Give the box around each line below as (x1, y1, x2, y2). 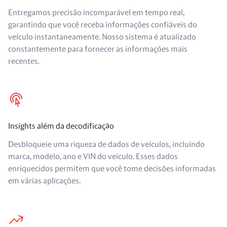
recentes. (8, 57, 40, 65)
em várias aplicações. (8, 177, 81, 185)
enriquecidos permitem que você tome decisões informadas (8, 165, 216, 173)
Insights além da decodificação (8, 122, 114, 130)
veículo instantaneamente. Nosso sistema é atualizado (8, 33, 196, 41)
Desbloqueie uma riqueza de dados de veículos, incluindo (8, 140, 205, 148)
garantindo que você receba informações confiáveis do (8, 21, 197, 29)
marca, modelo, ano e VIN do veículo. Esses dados (8, 153, 178, 161)
